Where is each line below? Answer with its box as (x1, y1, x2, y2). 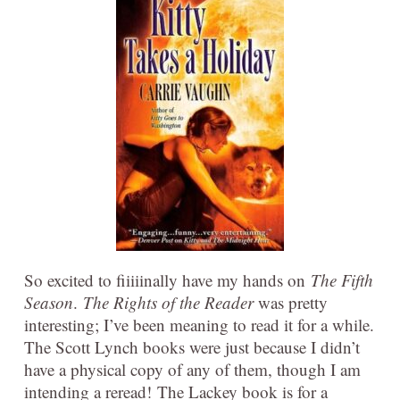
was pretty (254, 291, 328, 314)
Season (24, 291, 73, 314)
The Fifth (311, 269, 373, 292)
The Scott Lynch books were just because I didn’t (24, 336, 360, 359)
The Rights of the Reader (83, 291, 254, 314)
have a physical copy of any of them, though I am (24, 358, 361, 381)
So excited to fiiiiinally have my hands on (24, 269, 311, 292)
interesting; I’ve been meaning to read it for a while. (24, 313, 374, 337)
